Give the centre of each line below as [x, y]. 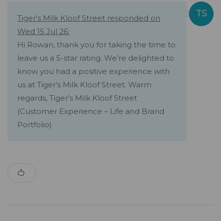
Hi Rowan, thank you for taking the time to [96, 45]
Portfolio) [35, 125]
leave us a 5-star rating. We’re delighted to [96, 58]
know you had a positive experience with [93, 72]
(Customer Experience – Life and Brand [91, 111]
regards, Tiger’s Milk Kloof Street [77, 98]
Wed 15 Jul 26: [43, 32]
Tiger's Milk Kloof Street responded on [89, 18]
